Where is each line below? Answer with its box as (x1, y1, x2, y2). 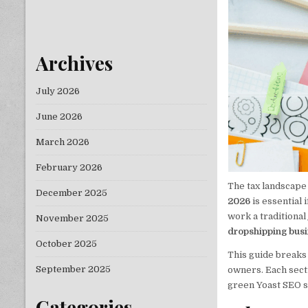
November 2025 (36, 212, 109, 223)
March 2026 (36, 136, 89, 147)
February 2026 (36, 162, 102, 173)
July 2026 (36, 85, 80, 96)
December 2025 (36, 187, 107, 198)
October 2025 (36, 238, 97, 249)
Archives (36, 49, 113, 76)
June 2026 (36, 111, 82, 122)
